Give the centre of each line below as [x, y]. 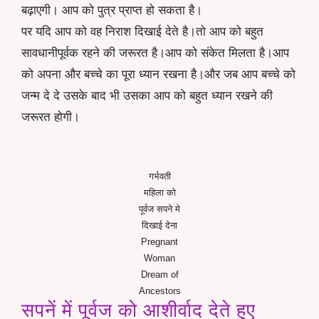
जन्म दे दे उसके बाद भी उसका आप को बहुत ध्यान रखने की [147, 96]
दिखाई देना [159, 225]
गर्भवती [159, 176]
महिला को [159, 192]
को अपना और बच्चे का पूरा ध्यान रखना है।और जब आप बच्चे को [158, 75]
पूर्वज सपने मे [159, 209]
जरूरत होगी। [51, 117]
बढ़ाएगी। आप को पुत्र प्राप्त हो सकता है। [112, 11]
